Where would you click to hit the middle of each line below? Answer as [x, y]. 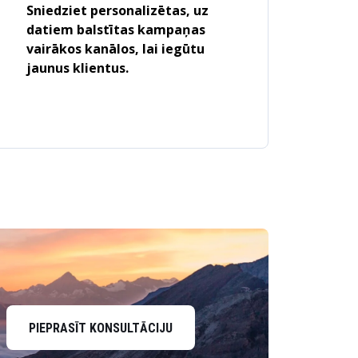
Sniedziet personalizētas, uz [117, 10]
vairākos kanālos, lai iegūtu [115, 49]
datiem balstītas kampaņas [115, 30]
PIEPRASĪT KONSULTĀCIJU [101, 328]
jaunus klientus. [77, 68]
